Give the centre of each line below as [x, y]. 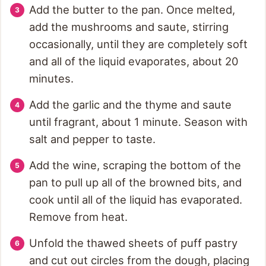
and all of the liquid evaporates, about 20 [134, 61]
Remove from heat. [78, 217]
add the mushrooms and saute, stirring [129, 27]
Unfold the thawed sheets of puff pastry [133, 243]
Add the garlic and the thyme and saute [130, 105]
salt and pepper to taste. [92, 139]
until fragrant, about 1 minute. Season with [138, 122]
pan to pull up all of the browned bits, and [135, 183]
